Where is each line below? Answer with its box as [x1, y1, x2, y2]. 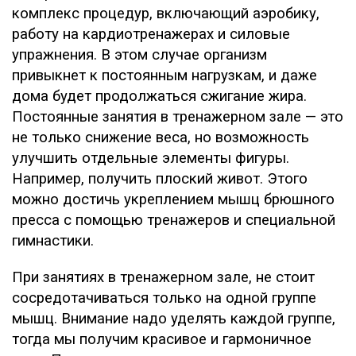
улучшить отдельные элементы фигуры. [12, 149, 289, 167]
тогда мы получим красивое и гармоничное [12, 331, 311, 348]
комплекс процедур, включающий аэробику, [12, 5, 319, 22]
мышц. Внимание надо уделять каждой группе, [12, 310, 335, 327]
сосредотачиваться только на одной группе [12, 289, 316, 307]
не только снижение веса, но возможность [12, 129, 309, 146]
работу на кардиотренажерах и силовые [12, 25, 290, 43]
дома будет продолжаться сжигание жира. [12, 87, 307, 105]
